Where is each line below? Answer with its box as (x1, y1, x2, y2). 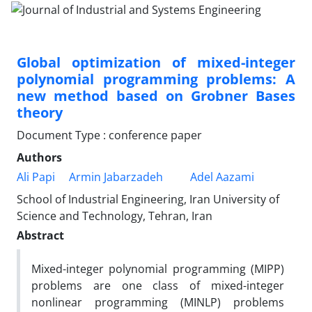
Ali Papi (17, 169, 55, 185)
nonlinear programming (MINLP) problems (31, 294, 284, 310)
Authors (17, 149, 62, 165)
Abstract (17, 227, 64, 243)
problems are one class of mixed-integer (31, 277, 284, 293)
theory (17, 102, 63, 122)
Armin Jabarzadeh (69, 169, 163, 185)
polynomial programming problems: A (17, 69, 295, 88)
